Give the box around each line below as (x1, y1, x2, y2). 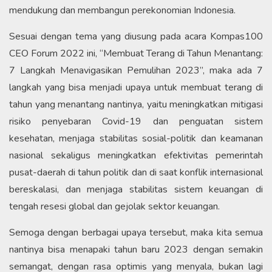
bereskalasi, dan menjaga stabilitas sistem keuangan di (9, 182, 263, 196)
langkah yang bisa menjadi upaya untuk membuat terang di (9, 80, 263, 94)
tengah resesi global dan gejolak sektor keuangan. (9, 199, 220, 213)
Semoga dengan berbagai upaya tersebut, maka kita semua (9, 225, 263, 239)
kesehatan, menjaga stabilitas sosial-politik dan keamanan (9, 131, 263, 145)
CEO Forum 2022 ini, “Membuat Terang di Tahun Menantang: (9, 46, 263, 60)
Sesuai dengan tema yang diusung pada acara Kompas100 (9, 29, 263, 43)
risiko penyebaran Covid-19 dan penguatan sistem (9, 114, 263, 128)
